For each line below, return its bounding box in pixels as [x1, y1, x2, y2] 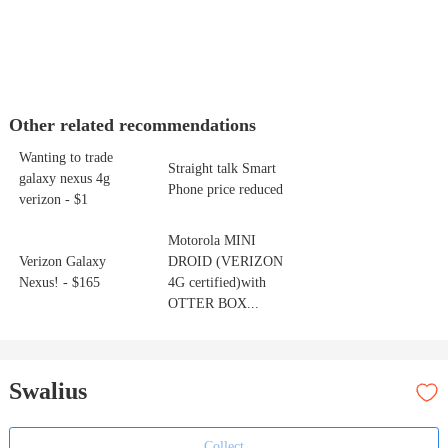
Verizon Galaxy [18, 254, 106, 270]
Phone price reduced [167, 181, 283, 197]
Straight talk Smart [167, 160, 276, 176]
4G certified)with [167, 275, 266, 291]
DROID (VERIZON [167, 254, 283, 270]
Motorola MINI [167, 233, 256, 249]
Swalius [8, 378, 87, 405]
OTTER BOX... [167, 296, 259, 312]
